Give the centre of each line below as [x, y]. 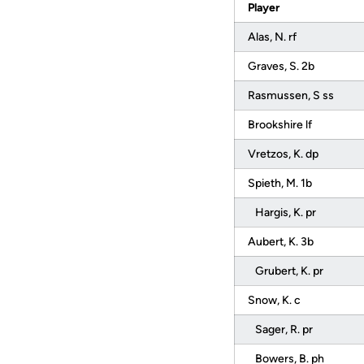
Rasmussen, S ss [292, 95]
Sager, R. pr [282, 329]
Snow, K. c [275, 300]
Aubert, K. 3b [282, 242]
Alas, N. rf [273, 37]
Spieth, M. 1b [281, 183]
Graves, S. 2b [282, 66]
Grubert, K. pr [287, 271]
